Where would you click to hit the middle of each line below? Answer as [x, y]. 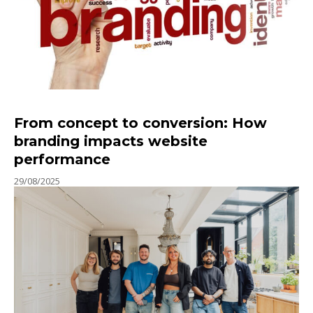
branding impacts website [111, 141]
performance [62, 159]
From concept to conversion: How [140, 123]
